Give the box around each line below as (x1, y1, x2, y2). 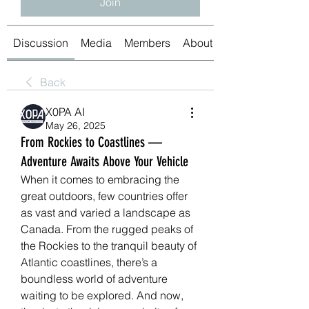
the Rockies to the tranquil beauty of (21, 238, 197, 252)
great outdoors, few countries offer (21, 188, 188, 203)
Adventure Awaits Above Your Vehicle (21, 152, 188, 170)
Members (124, 35, 170, 50)
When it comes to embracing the (21, 172, 179, 186)
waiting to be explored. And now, (21, 288, 183, 302)
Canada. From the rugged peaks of (21, 221, 193, 236)
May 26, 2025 (46, 119, 106, 132)
